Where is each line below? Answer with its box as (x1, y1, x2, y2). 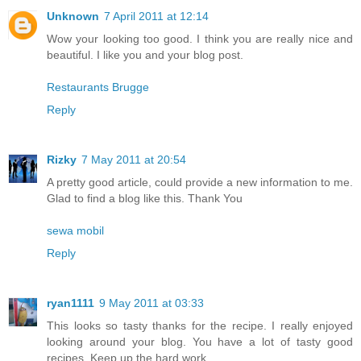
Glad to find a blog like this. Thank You (47, 191, 243, 205)
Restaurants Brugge (47, 80, 149, 93)
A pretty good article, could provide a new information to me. (47, 175, 353, 189)
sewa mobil (47, 223, 104, 237)
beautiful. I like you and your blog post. (47, 48, 243, 61)
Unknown (47, 9, 99, 23)
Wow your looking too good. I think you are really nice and (47, 31, 353, 45)
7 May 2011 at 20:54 (81, 152, 186, 166)
